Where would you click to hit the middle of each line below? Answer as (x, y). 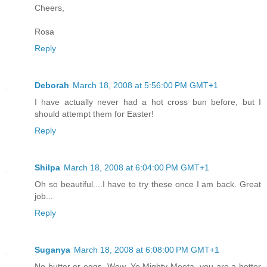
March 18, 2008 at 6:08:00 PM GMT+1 (147, 249)
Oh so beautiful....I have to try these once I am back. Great (148, 184)
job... (44, 196)
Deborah (52, 85)
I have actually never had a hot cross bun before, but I (148, 102)
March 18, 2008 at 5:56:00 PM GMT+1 (145, 85)
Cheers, (49, 8)
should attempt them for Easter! (94, 114)
